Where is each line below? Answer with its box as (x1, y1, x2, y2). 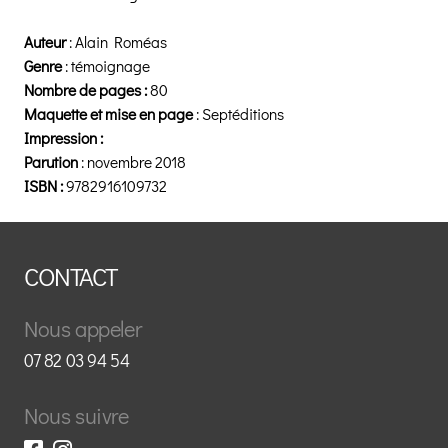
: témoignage (62, 55, 150, 76)
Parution (24, 151, 81, 172)
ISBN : (24, 175, 66, 196)
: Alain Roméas (69, 31, 167, 52)
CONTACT (24, 259, 117, 293)
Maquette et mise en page (24, 103, 196, 124)
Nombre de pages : (24, 79, 150, 100)
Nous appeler (24, 313, 142, 343)
